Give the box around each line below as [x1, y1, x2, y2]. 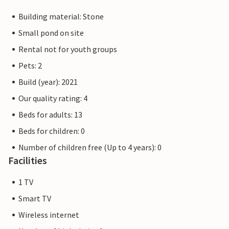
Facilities [8, 154, 47, 167]
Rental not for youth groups [18, 44, 117, 55]
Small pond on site [18, 28, 84, 38]
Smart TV [18, 193, 51, 204]
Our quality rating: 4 [18, 93, 87, 104]
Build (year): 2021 [18, 77, 78, 87]
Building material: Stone [18, 11, 104, 22]
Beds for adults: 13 [18, 109, 82, 120]
